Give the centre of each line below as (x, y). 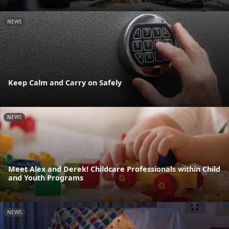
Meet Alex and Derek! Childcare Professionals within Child (114, 169)
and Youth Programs (46, 178)
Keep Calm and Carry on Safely (65, 82)
